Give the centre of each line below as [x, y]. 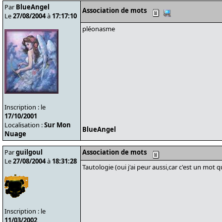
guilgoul [29, 152]
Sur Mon [57, 125]
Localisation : [24, 125]
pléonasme [99, 29]
